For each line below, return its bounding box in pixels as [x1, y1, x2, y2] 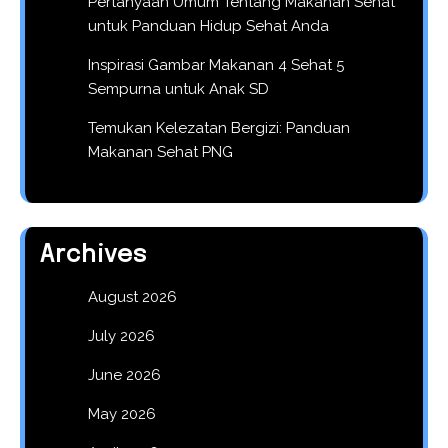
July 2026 [88, 326, 155, 345]
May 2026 [88, 404, 156, 423]
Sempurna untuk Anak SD [88, 79, 269, 98]
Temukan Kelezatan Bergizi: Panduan [88, 118, 350, 137]
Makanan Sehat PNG [88, 142, 233, 161]
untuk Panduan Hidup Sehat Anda [88, 16, 329, 35]
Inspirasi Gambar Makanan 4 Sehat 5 [88, 55, 344, 74]
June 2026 [88, 365, 161, 384]
